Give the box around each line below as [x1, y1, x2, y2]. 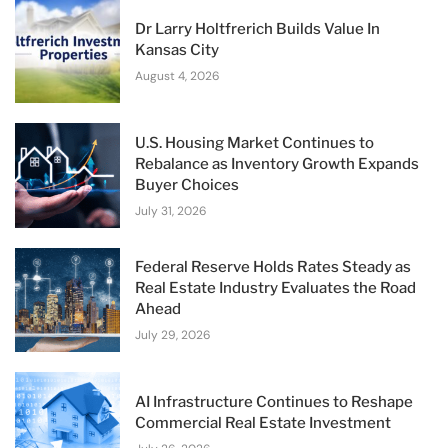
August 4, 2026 [134, 67, 220, 84]
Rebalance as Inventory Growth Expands [134, 154, 419, 173]
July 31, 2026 [134, 202, 207, 219]
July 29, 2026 [134, 327, 211, 344]
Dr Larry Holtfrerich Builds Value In [134, 19, 380, 38]
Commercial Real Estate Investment [134, 414, 391, 433]
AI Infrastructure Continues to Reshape [134, 393, 413, 412]
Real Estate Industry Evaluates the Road [134, 279, 416, 298]
